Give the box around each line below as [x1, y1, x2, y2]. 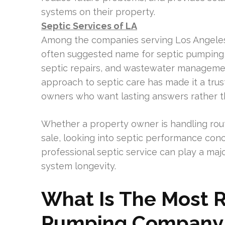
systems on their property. [41, 7, 155, 17]
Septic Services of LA [41, 21, 137, 31]
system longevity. [41, 161, 116, 171]
